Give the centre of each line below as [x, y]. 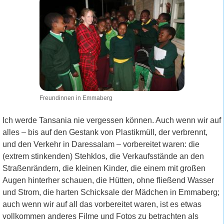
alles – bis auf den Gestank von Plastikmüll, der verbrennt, [105, 132]
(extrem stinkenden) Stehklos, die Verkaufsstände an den [103, 156]
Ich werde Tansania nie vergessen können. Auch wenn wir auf [112, 120]
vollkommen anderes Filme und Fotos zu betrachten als [100, 216]
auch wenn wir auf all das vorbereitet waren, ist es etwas [102, 204]
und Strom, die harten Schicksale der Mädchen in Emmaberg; [111, 192]
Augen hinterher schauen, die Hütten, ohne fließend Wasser [108, 180]
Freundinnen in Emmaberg [76, 98]
